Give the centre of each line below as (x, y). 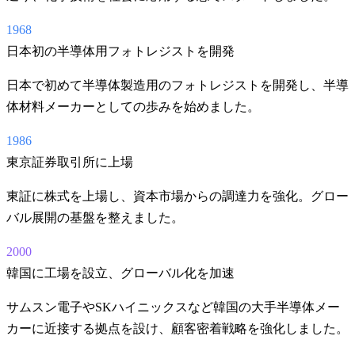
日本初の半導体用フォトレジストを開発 (120, 52)
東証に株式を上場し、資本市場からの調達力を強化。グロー (177, 197)
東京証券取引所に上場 (70, 162)
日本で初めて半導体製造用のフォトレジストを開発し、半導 (177, 86)
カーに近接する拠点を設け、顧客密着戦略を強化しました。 (177, 329)
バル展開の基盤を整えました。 (95, 218)
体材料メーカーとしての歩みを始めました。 (133, 107)
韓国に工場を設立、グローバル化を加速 (120, 273)
